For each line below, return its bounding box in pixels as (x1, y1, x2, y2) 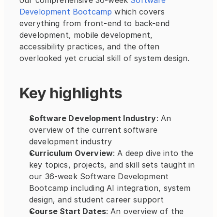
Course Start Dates (29, 206, 106, 216)
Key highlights (19, 84, 123, 102)
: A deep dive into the (113, 148, 194, 158)
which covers (112, 7, 165, 16)
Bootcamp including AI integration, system (29, 183, 191, 193)
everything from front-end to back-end (19, 18, 170, 28)
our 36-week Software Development (29, 171, 169, 181)
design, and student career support (29, 195, 164, 204)
